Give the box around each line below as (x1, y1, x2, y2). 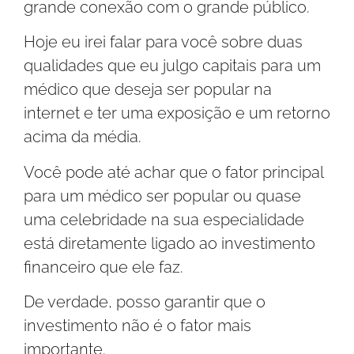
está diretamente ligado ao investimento (24, 233, 315, 253)
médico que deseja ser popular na (24, 80, 272, 100)
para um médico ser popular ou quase (24, 186, 301, 205)
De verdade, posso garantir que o (24, 292, 265, 312)
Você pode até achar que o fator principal (24, 162, 323, 182)
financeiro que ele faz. (24, 257, 183, 277)
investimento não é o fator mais (24, 316, 251, 336)
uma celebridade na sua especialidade (24, 209, 304, 229)
